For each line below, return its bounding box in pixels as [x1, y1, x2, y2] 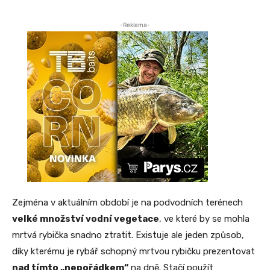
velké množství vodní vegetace [12, 213, 159, 225]
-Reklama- [119, 21, 150, 29]
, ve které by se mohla [159, 213, 250, 225]
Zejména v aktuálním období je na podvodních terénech [12, 197, 243, 209]
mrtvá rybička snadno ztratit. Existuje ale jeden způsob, [12, 230, 244, 241]
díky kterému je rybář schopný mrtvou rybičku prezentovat [12, 246, 255, 257]
